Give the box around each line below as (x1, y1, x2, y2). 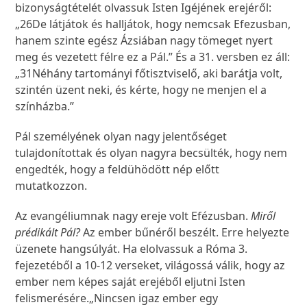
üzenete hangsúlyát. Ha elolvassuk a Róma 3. (15, 241, 248, 257)
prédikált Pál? (15, 225, 81, 241)
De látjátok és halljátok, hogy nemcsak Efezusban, (32, 16, 291, 32)
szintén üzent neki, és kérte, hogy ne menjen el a (15, 82, 267, 98)
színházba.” (15, 99, 75, 114)
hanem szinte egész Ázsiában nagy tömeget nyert (15, 33, 273, 49)
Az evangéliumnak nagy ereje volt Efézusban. (15, 208, 251, 224)
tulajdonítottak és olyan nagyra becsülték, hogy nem (15, 145, 288, 161)
